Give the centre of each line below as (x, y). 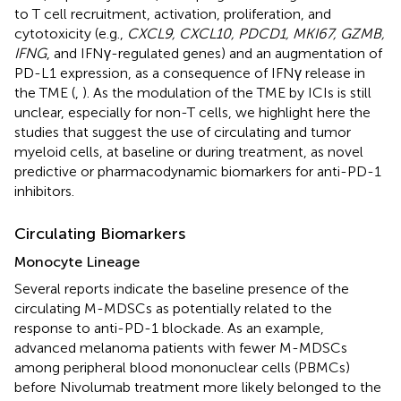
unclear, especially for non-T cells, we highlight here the (192, 112)
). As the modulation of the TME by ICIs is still (227, 92)
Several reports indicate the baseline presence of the (182, 288)
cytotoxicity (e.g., (71, 33)
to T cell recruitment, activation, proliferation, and (173, 13)
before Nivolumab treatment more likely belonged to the (198, 387)
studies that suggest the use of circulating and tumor (183, 132)
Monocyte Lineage (77, 261)
